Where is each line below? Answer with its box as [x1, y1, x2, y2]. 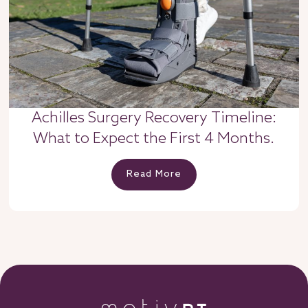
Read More [126, 168, 181, 181]
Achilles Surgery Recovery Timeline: [31, 109, 276, 128]
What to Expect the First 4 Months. [33, 130, 275, 148]
